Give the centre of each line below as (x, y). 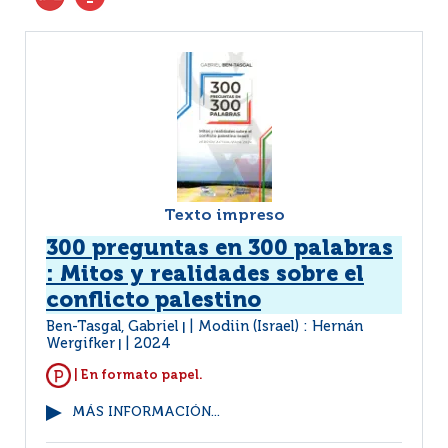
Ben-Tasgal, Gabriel (114, 327)
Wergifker (80, 344)
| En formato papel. (137, 375)
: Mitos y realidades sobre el (205, 275)
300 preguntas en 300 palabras (219, 249)
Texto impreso (224, 216)
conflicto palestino (153, 301)
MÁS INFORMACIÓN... (146, 412)
